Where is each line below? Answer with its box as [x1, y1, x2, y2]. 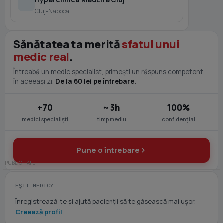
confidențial [161, 115, 195, 123]
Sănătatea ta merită [13, 37, 122, 52]
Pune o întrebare [76, 145, 140, 155]
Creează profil [15, 207, 62, 216]
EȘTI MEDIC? [15, 182, 54, 189]
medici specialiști [21, 115, 68, 123]
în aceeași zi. [13, 77, 55, 86]
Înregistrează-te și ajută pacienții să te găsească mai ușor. [15, 197, 196, 206]
